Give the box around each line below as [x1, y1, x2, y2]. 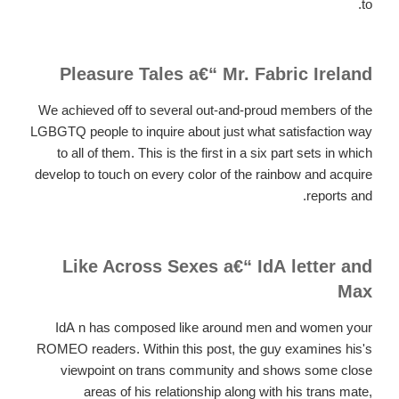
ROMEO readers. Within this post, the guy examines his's [37, 340, 372, 356]
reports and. [306, 188, 372, 204]
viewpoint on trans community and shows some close [61, 362, 372, 378]
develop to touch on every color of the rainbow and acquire [35, 167, 372, 183]
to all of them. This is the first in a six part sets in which [57, 145, 372, 161]
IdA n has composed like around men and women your [55, 319, 372, 335]
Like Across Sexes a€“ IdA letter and [62, 256, 372, 276]
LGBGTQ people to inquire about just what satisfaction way [30, 124, 372, 140]
